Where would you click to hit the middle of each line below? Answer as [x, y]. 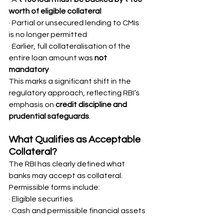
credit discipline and [92, 105]
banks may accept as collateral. [66, 176]
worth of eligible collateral [55, 11]
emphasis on [32, 105]
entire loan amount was [52, 58]
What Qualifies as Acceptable [76, 140]
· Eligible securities [41, 199]
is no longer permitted [48, 35]
